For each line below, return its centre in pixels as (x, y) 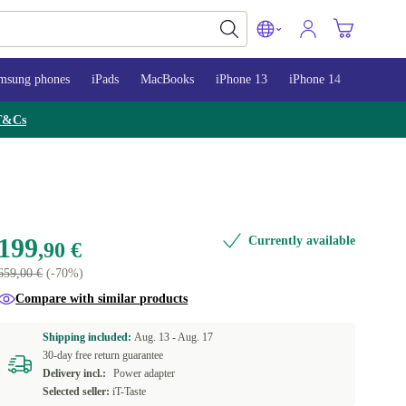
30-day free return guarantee (103, 355)
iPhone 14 (315, 79)
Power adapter (145, 373)
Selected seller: (77, 391)
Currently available (301, 241)
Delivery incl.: (75, 373)
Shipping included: (89, 337)
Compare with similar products (102, 299)
